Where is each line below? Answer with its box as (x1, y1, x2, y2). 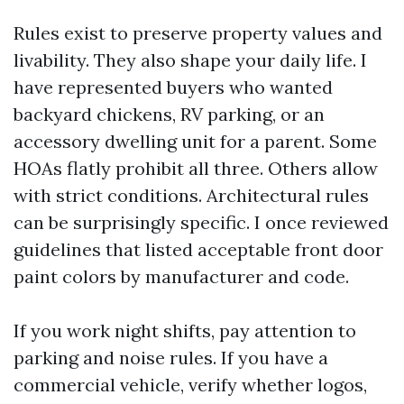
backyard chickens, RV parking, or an (14, 103, 325, 125)
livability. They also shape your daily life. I (14, 49, 367, 71)
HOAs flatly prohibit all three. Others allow (14, 157, 378, 179)
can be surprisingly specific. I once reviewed (14, 211, 389, 234)
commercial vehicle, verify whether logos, (14, 373, 367, 396)
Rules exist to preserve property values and (14, 22, 382, 44)
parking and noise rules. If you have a (14, 346, 328, 369)
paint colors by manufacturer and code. (14, 265, 349, 288)
